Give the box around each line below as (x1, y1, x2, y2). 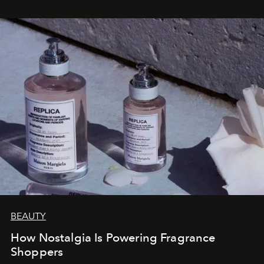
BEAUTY (11, 210, 46, 222)
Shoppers (11, 244, 64, 259)
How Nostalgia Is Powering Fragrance (11, 230, 216, 245)
